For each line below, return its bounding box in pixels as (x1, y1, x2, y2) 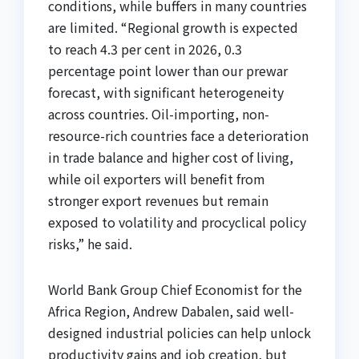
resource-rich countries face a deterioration (48, 126, 309, 146)
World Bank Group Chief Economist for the (48, 280, 302, 300)
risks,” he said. (48, 234, 132, 254)
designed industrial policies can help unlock (48, 323, 311, 343)
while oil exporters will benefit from (48, 169, 265, 189)
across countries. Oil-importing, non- (48, 104, 269, 124)
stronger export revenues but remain (48, 191, 268, 211)
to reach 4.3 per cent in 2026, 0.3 (48, 39, 242, 59)
